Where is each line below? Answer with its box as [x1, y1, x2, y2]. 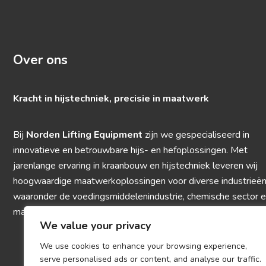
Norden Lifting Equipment [26, 128, 142, 141]
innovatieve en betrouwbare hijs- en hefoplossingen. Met [13, 144, 248, 157]
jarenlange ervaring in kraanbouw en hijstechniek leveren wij [13, 159, 258, 172]
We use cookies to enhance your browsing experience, [40, 240, 247, 252]
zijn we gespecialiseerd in [142, 128, 249, 141]
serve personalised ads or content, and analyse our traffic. [40, 254, 261, 265]
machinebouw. [13, 205, 71, 218]
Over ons [13, 51, 68, 69]
